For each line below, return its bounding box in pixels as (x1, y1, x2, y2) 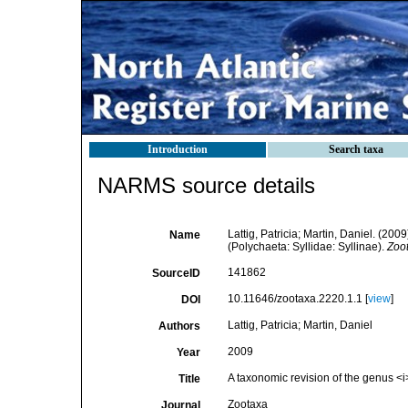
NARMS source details (97, 173, 315, 198)
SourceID (151, 267, 200, 280)
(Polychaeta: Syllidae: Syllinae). (227, 240, 387, 253)
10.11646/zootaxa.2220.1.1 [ (227, 292, 368, 305)
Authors (158, 320, 200, 332)
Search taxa (329, 143, 383, 156)
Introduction (148, 143, 208, 156)
